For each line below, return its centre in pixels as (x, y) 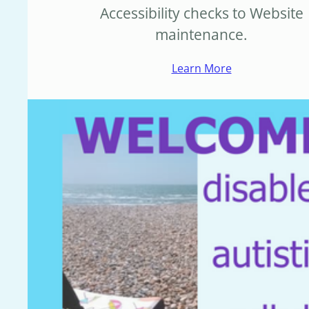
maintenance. (201, 35)
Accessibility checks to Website (201, 13)
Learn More (201, 68)
